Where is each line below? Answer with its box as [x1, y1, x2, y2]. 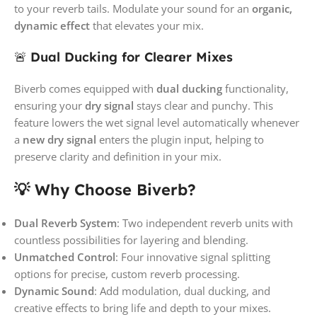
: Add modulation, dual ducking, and [94, 283, 270, 298]
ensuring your [14, 98, 85, 113]
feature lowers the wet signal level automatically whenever [14, 115, 299, 129]
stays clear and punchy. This [134, 98, 273, 113]
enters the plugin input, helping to [96, 132, 264, 146]
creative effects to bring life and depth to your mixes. [14, 300, 271, 315]
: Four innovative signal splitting [115, 249, 270, 264]
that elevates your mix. [90, 18, 204, 33]
